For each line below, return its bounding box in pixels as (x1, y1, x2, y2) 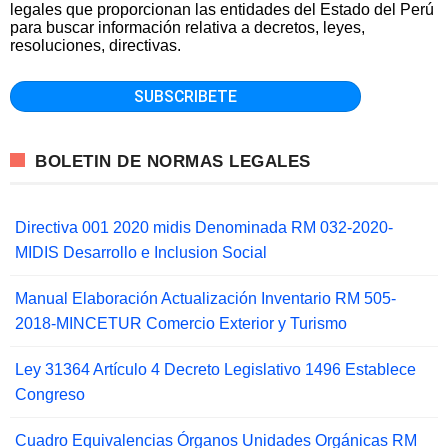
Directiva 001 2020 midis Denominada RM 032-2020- (15, 219, 393, 237)
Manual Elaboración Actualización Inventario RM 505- (15, 290, 396, 308)
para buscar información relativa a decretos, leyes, (10, 18, 365, 36)
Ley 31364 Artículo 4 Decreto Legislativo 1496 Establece (15, 361, 416, 379)
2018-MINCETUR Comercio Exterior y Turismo (15, 315, 347, 333)
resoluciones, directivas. (10, 36, 181, 54)
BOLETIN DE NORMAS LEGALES (35, 152, 311, 172)
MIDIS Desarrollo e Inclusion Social (15, 244, 267, 262)
